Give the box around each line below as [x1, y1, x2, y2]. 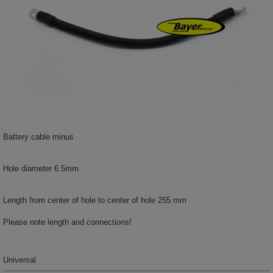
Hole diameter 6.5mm [3, 163, 79, 173]
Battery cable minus [3, 132, 74, 141]
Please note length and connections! [3, 217, 132, 227]
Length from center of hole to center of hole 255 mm [3, 195, 186, 205]
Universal [3, 255, 36, 264]
